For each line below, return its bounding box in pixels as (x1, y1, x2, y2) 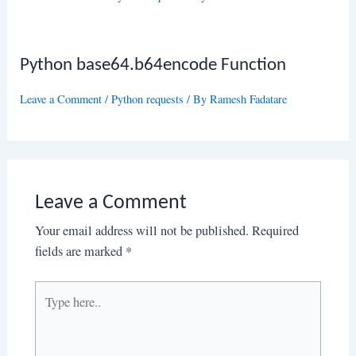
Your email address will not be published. (34, 222, 249, 240)
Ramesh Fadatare (210, 91, 288, 106)
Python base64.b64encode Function (20, 56, 287, 75)
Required (251, 222, 299, 240)
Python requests (111, 91, 184, 106)
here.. (33, 302, 62, 320)
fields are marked (34, 242, 126, 261)
